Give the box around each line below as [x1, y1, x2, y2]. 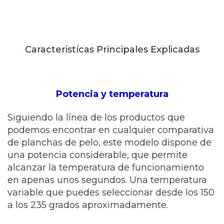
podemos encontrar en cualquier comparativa [7, 124, 214, 135]
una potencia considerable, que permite [7, 149, 187, 160]
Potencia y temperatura [55, 88, 168, 99]
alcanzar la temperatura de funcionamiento [7, 161, 204, 173]
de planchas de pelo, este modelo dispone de [7, 136, 211, 148]
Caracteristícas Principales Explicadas [24, 43, 199, 55]
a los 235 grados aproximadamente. [7, 199, 168, 210]
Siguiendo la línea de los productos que [7, 111, 185, 123]
